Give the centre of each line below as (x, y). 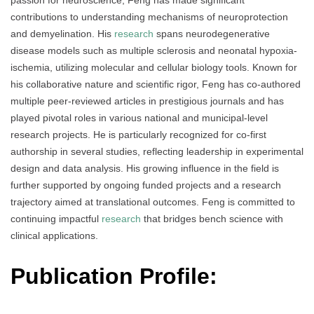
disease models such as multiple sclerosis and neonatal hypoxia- (154, 50)
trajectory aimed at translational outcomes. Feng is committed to (153, 202)
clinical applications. (54, 235)
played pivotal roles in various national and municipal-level (139, 117)
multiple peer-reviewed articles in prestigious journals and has (147, 101)
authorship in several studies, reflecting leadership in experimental (157, 151)
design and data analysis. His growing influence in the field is (145, 168)
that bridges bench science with (212, 218)
